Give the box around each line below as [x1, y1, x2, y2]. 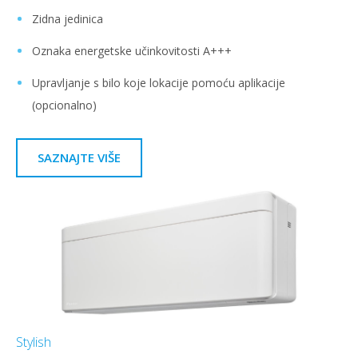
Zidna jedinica [32, 11, 103, 27]
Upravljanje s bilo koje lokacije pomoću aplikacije [32, 75, 285, 91]
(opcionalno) [32, 97, 97, 113]
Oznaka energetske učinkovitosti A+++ [32, 43, 232, 59]
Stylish [16, 332, 51, 351]
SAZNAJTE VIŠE [38, 149, 121, 166]
